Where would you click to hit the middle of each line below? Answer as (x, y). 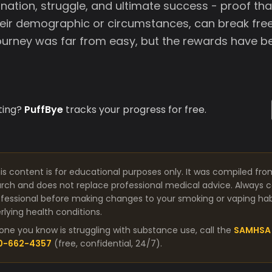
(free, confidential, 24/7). (108, 243)
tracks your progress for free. (135, 110)
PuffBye (44, 110)
